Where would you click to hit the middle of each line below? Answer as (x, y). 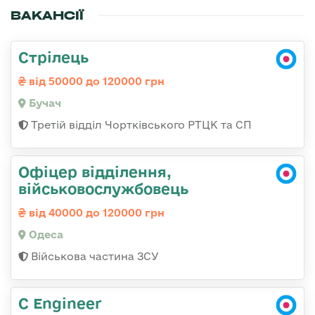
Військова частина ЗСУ (94, 257)
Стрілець (53, 57)
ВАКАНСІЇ (47, 16)
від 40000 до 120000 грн (95, 213)
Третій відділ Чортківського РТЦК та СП (140, 125)
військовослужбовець (103, 189)
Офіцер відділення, (95, 172)
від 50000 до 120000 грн (95, 82)
